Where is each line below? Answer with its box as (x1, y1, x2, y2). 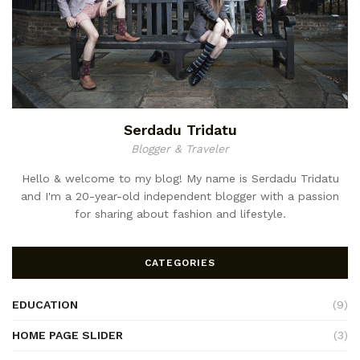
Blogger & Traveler (131, 141, 229, 155)
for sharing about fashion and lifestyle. (74, 207, 286, 220)
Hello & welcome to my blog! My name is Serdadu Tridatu (21, 171, 339, 185)
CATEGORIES (145, 256, 215, 268)
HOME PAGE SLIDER (12, 328, 123, 342)
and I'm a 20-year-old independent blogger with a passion (21, 189, 339, 202)
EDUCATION (12, 297, 78, 311)
